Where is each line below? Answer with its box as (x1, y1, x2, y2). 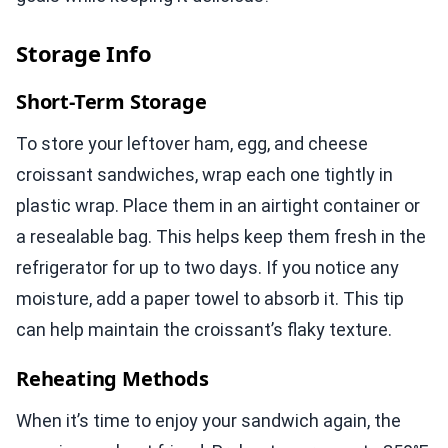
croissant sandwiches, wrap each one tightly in (16, 164, 393, 186)
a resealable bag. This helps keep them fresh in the (16, 226, 426, 248)
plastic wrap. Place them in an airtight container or (16, 195, 420, 217)
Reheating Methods (16, 365, 209, 393)
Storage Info (16, 38, 152, 69)
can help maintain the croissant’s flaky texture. (16, 319, 392, 341)
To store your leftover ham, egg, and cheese (16, 133, 368, 155)
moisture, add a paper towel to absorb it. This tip (16, 288, 404, 310)
